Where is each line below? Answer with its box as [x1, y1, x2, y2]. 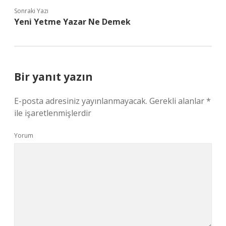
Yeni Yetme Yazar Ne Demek [14, 16, 131, 27]
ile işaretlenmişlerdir [14, 107, 91, 119]
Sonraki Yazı [14, 7, 48, 15]
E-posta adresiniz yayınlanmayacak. [14, 95, 147, 106]
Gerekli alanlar [149, 95, 206, 106]
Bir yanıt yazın [14, 70, 93, 84]
